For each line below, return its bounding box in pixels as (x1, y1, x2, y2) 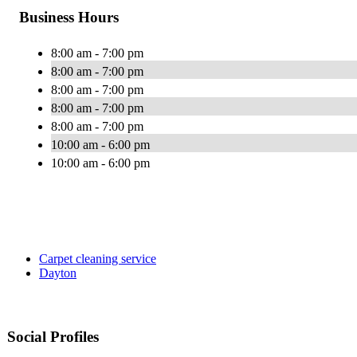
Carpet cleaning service (39, 252, 156, 266)
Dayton (39, 266, 76, 280)
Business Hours (19, 9, 119, 26)
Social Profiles (7, 328, 99, 346)
